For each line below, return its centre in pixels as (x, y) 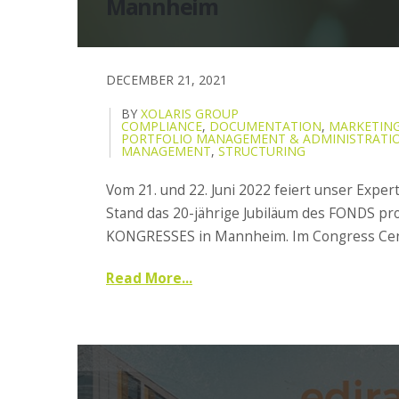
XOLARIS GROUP (190, 113)
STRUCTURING (262, 151)
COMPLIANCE (162, 126)
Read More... (149, 279)
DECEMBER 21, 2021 (167, 79)
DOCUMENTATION (265, 126)
